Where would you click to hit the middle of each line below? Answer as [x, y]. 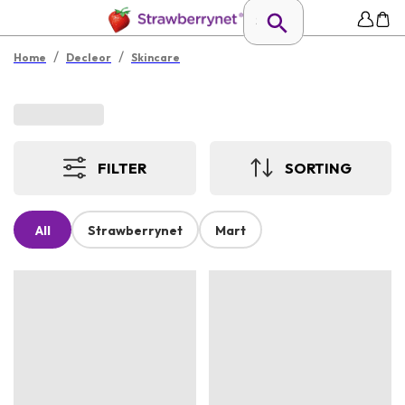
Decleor [89, 57]
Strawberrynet [135, 231]
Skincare [155, 57]
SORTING [318, 168]
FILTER [122, 168]
